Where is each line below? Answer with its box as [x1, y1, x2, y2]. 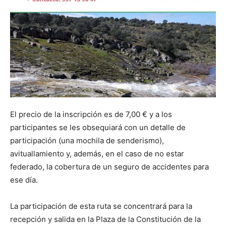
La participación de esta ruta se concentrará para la [10, 201, 192, 211]
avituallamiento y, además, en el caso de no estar [10, 149, 184, 159]
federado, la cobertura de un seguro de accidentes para [10, 162, 209, 172]
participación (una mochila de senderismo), [10, 136, 164, 146]
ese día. [10, 175, 38, 185]
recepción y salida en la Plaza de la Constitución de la [10, 214, 201, 224]
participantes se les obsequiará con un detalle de [10, 123, 186, 133]
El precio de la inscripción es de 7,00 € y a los [10, 109, 172, 120]
